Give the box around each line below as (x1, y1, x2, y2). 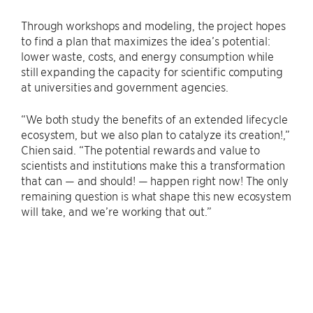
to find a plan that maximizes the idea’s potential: (21, 33, 270, 48)
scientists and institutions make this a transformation (21, 157, 285, 172)
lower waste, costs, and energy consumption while (21, 48, 275, 63)
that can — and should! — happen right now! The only (21, 173, 289, 187)
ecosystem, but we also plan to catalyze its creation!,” (21, 126, 290, 141)
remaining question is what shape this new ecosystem (21, 188, 291, 203)
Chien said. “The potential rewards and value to (21, 142, 261, 156)
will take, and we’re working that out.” (21, 203, 212, 218)
